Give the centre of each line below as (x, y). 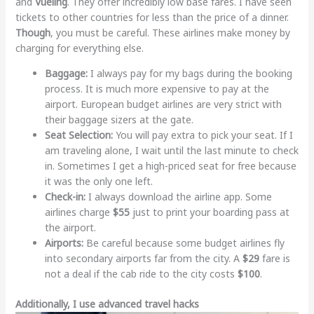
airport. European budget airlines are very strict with (163, 104)
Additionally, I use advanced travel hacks (107, 303)
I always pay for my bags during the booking (190, 73)
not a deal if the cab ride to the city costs (141, 273)
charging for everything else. (79, 48)
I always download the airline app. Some (178, 196)
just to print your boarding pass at (209, 212)
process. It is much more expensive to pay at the (157, 88)
